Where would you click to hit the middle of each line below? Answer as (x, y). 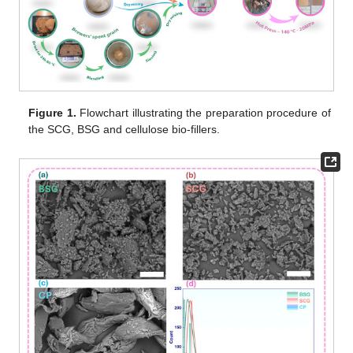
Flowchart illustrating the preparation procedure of (203, 113)
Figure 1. (52, 113)
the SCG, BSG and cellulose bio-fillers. (124, 130)
